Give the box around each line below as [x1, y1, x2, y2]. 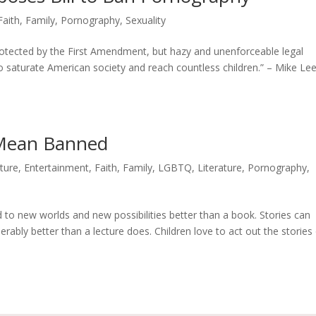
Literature [197, 161, 243, 175]
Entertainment [24, 161, 90, 175]
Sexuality [126, 13, 166, 28]
